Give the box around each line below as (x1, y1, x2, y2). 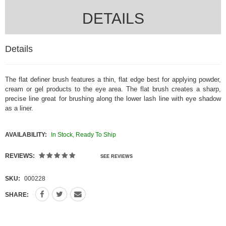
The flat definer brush (5, 75, 71, 83)
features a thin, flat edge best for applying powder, (71, 75, 221, 83)
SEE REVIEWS (100, 154, 133, 159)
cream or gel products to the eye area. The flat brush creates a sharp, (5, 85, 221, 93)
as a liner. (5, 104, 33, 112)
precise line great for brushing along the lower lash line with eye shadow (5, 94, 221, 102)
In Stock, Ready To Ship (50, 131, 116, 138)
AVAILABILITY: (5, 131, 47, 138)
